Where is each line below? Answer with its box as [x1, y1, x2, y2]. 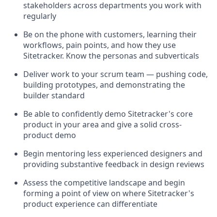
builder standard [23, 90, 85, 101]
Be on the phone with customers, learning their [23, 29, 197, 40]
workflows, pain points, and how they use [23, 39, 176, 50]
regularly [23, 10, 56, 21]
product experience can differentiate [23, 198, 157, 209]
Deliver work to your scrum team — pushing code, [23, 68, 208, 79]
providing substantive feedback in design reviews [23, 158, 204, 170]
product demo [23, 129, 76, 140]
